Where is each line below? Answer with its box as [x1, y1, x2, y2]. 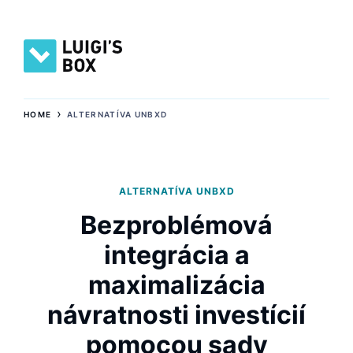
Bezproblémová [80, 209, 273, 240]
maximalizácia [87, 269, 266, 300]
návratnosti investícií [47, 299, 306, 330]
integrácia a [103, 239, 250, 270]
